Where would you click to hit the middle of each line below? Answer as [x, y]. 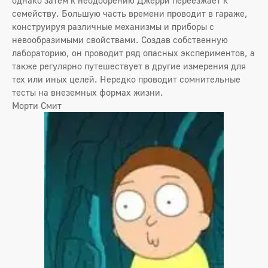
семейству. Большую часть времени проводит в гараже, [130, 13]
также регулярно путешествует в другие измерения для [129, 66]
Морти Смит [37, 105]
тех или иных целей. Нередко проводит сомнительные [126, 79]
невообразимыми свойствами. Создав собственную [120, 39]
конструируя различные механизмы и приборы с [113, 26]
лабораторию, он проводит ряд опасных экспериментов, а [133, 52]
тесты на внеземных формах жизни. [88, 92]
